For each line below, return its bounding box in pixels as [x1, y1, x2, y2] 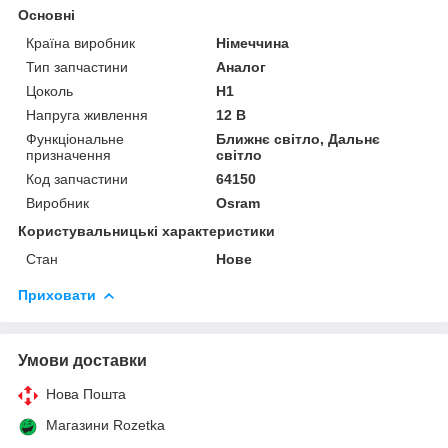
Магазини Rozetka [46, 416, 165, 433]
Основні [18, 6, 75, 23]
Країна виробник [26, 34, 135, 51]
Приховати [18, 286, 96, 303]
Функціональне [26, 130, 124, 147]
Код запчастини [26, 170, 128, 187]
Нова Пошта [46, 385, 126, 402]
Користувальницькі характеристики [18, 222, 275, 239]
